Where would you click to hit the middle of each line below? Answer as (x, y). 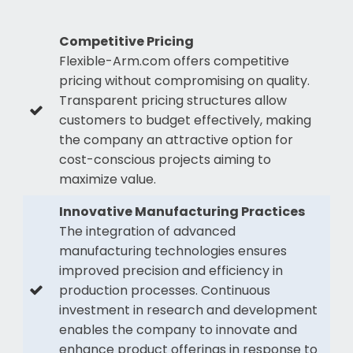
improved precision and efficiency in (171, 270)
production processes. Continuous (164, 290)
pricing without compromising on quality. (184, 80)
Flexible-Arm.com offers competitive (174, 61)
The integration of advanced (147, 231)
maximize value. (107, 179)
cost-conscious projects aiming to (165, 159)
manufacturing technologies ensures (173, 251)
